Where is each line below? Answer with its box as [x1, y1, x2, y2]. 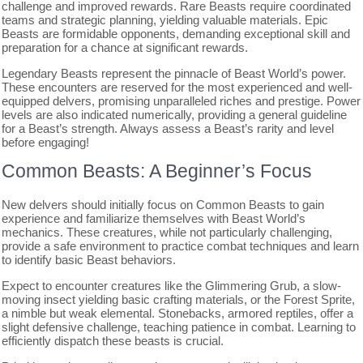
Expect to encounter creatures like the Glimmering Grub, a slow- [2, 278, 342, 293]
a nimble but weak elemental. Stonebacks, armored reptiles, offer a [2, 305, 354, 320]
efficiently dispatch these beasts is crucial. [2, 333, 224, 348]
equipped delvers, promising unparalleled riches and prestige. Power [2, 93, 361, 108]
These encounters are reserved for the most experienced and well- [2, 79, 353, 94]
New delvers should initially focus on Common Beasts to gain [2, 197, 325, 211]
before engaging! [2, 135, 90, 149]
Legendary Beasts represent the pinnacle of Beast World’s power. [2, 66, 347, 80]
